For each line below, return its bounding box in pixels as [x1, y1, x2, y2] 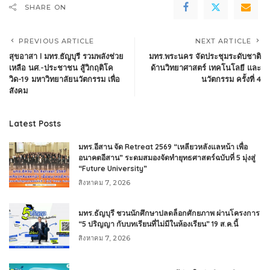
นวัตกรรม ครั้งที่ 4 [201, 74, 261, 84]
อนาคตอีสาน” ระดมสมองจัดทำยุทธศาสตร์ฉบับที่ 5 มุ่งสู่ [78, 152, 256, 162]
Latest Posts [9, 118, 61, 128]
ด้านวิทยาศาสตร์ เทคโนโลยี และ [151, 62, 261, 72]
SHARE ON [25, 2, 66, 11]
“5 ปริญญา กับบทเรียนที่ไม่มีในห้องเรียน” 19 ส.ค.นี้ [78, 219, 238, 228]
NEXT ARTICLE [195, 36, 251, 45]
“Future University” [78, 163, 147, 173]
